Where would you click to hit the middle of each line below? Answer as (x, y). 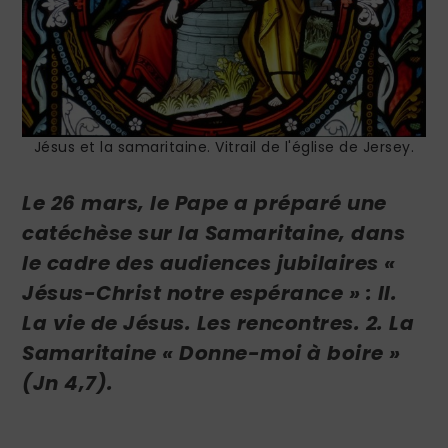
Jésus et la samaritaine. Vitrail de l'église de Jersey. (224, 146)
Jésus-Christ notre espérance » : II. (210, 292)
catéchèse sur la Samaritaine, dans (214, 232)
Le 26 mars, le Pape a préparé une (204, 202)
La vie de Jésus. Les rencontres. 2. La (218, 322)
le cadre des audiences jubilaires (200, 262)
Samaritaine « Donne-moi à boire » (211, 352)
